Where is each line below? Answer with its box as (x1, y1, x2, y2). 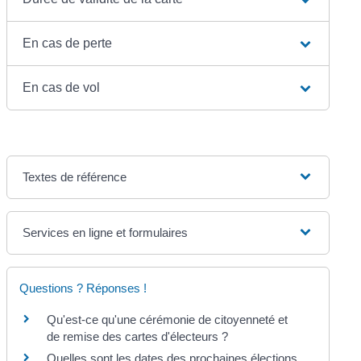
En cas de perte (23, 35, 113, 50)
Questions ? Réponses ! (19, 280, 147, 295)
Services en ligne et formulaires (23, 225, 189, 239)
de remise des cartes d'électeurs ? (47, 329, 229, 343)
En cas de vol (23, 80, 101, 94)
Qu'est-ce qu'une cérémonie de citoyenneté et (47, 312, 288, 326)
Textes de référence (23, 169, 127, 184)
